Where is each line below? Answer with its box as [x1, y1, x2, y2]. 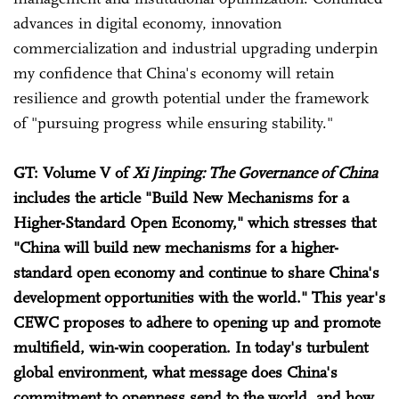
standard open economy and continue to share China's [13, 262, 379, 282]
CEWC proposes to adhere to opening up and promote [13, 312, 380, 332]
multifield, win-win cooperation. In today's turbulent [13, 337, 368, 357]
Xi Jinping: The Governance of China [133, 162, 378, 183]
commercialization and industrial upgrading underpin [13, 37, 378, 58]
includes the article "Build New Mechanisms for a [13, 187, 349, 208]
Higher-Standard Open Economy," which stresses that [13, 212, 376, 232]
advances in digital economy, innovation [13, 12, 281, 33]
